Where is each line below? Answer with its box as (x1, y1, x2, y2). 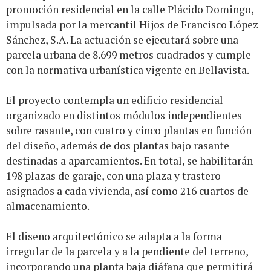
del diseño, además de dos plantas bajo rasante (6, 139, 229, 153)
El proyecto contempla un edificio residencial (6, 93, 223, 108)
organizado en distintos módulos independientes (6, 108, 242, 123)
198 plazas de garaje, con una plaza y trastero (6, 169, 221, 183)
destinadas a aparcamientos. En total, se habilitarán (6, 154, 253, 168)
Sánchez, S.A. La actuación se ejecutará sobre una (6, 33, 238, 47)
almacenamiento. (6, 199, 90, 214)
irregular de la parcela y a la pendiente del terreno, (6, 244, 248, 259)
